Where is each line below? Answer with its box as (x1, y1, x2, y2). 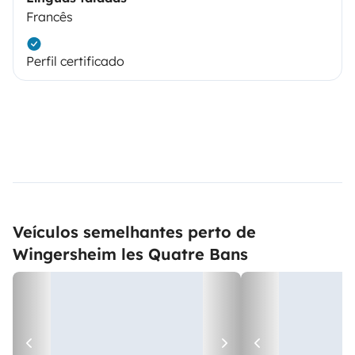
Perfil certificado (26, 53, 124, 69)
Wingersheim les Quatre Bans (13, 244, 248, 264)
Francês (26, 9, 73, 25)
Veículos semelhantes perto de (13, 222, 256, 242)
